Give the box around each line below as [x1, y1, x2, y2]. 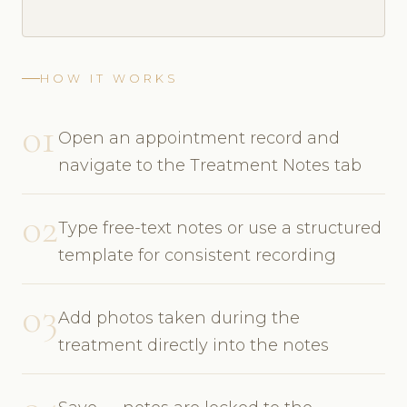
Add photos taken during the [58, 307, 300, 328]
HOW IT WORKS [40, 71, 179, 85]
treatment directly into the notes [58, 334, 329, 355]
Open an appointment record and [58, 127, 340, 148]
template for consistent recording [58, 244, 336, 265]
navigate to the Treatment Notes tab [58, 154, 362, 175]
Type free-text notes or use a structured [58, 217, 382, 238]
